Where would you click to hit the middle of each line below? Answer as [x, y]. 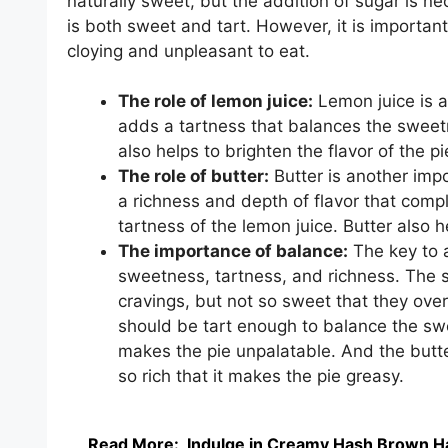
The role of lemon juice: [215, 101]
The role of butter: [193, 176]
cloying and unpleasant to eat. [188, 50]
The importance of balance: [233, 251]
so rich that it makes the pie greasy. [261, 376]
